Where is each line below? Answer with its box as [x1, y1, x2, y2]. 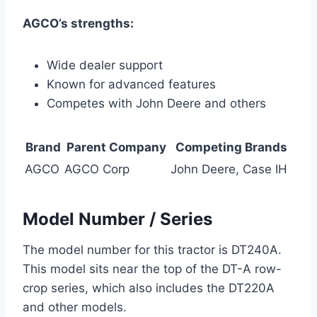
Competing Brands [175, 139, 287, 154]
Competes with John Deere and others [47, 96, 266, 110]
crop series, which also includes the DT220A [23, 280, 275, 295]
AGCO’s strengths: [23, 16, 134, 30]
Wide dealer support [47, 57, 163, 72]
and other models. [23, 299, 127, 314]
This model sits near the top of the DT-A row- [23, 261, 282, 276]
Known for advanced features [47, 76, 216, 91]
